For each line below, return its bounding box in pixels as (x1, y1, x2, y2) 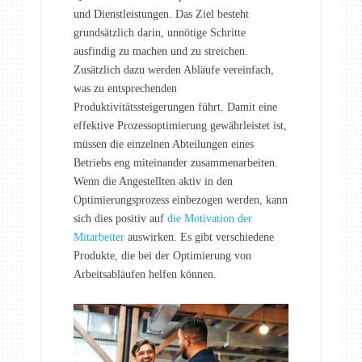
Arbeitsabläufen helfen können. (74, 268, 217, 281)
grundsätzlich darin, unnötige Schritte (74, 27, 246, 40)
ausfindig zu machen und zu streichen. (74, 45, 248, 58)
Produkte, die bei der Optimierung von (74, 250, 251, 263)
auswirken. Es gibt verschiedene (124, 231, 274, 244)
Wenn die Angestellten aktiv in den (74, 175, 233, 188)
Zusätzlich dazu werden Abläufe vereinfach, (74, 64, 274, 77)
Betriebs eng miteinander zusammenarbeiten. (74, 157, 278, 170)
